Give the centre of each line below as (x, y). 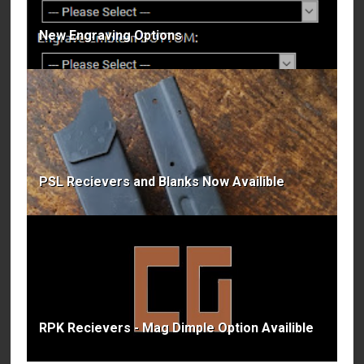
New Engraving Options (111, 36)
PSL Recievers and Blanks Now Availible (162, 182)
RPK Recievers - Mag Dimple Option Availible (177, 328)
